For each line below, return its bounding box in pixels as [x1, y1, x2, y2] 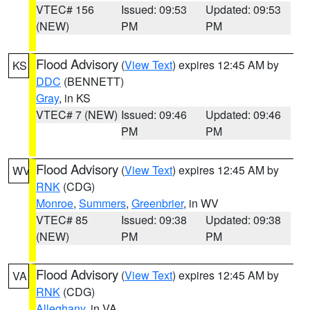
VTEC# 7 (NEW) [36, 107, 118, 122]
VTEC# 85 [36, 212, 88, 228]
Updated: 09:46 [206, 107, 282, 122]
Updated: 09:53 [206, 1, 282, 17]
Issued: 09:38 [120, 212, 187, 228]
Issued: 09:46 [120, 107, 187, 122]
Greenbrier [131, 195, 183, 211]
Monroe [36, 195, 73, 211]
